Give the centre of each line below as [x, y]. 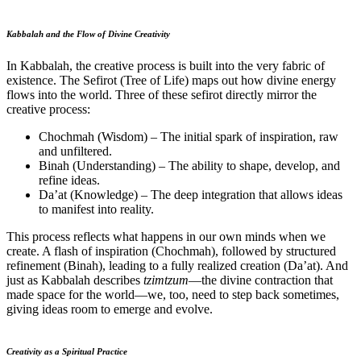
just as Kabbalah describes [75, 280]
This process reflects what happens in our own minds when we [166, 236]
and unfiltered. [75, 151]
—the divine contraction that [261, 280]
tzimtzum [166, 280]
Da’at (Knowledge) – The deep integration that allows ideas [191, 194]
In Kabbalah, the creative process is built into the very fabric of [166, 65]
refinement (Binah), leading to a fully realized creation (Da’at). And [177, 265]
